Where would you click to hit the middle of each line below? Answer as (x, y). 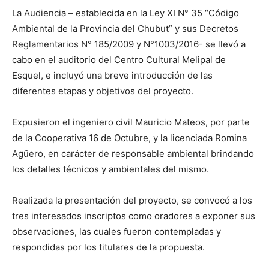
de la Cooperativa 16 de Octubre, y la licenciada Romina (129, 138)
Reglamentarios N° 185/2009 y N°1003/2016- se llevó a (129, 44)
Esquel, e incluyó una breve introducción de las (112, 75)
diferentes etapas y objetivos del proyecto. (103, 91)
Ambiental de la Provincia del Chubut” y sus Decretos (125, 29)
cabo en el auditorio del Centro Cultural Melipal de (119, 60)
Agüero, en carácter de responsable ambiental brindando (133, 153)
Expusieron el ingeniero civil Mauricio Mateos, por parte (131, 122)
